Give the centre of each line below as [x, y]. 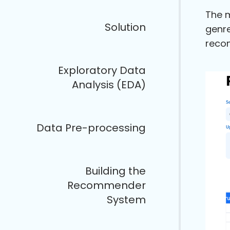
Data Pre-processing [91, 128]
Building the [116, 171]
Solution [125, 27]
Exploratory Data [102, 70]
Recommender [107, 185]
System [126, 200]
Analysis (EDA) [109, 85]
